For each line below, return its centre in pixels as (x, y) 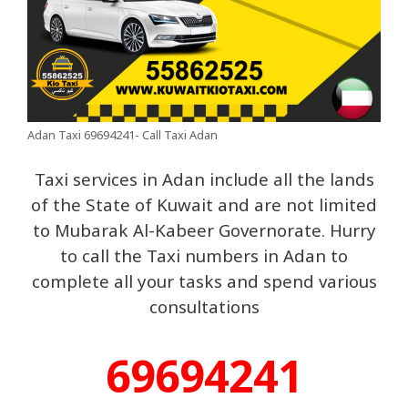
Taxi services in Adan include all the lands (204, 179)
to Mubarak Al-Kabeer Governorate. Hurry (204, 230)
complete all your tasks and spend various (204, 281)
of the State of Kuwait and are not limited (204, 205)
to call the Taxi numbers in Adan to (204, 256)
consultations (204, 307)
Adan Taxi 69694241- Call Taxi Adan (122, 134)
